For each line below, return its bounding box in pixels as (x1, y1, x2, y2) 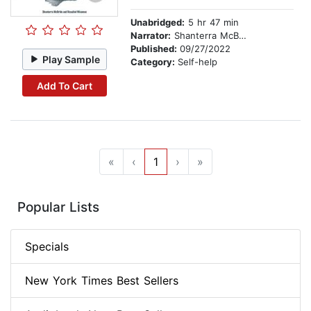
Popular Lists (17, 199, 99, 216)
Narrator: (131, 30, 171, 42)
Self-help (178, 56, 217, 68)
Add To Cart (36, 79, 92, 92)
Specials (25, 239, 69, 254)
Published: (131, 43, 180, 55)
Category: (131, 56, 178, 68)
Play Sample (42, 53, 101, 65)
